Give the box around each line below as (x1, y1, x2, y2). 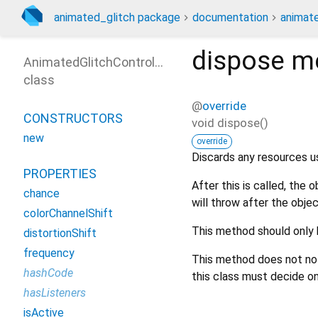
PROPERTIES (23, 166, 97, 181)
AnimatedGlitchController (23, 55, 169, 70)
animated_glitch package (54, 11, 180, 24)
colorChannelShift (23, 207, 113, 220)
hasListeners (23, 286, 86, 300)
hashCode (23, 266, 73, 280)
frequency (23, 246, 75, 260)
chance (23, 187, 60, 200)
